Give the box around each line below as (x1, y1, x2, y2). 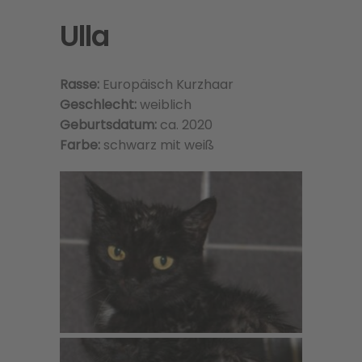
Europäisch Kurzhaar (103, 75, 234, 94)
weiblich (137, 95, 192, 114)
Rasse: (60, 75, 103, 94)
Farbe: (60, 136, 103, 154)
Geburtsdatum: (60, 116, 157, 134)
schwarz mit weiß (103, 136, 214, 154)
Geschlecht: (60, 95, 137, 114)
